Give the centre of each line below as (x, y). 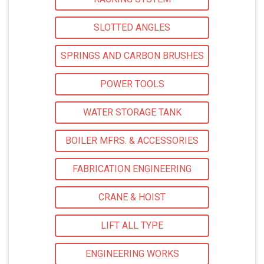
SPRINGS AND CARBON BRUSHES (132, 56)
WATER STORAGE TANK (132, 113)
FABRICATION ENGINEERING (132, 169)
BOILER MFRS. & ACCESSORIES (132, 141)
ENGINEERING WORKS (132, 254)
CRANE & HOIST (132, 197)
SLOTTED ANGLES (132, 28)
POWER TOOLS (132, 84)
